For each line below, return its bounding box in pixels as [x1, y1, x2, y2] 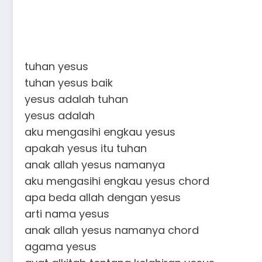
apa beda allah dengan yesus [25, 190, 181, 205]
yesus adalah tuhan [25, 92, 128, 106]
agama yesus [25, 239, 96, 254]
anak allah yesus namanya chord [25, 223, 199, 237]
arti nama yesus [25, 206, 109, 221]
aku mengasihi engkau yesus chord [25, 174, 209, 188]
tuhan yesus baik [25, 75, 113, 90]
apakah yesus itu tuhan [25, 141, 147, 156]
